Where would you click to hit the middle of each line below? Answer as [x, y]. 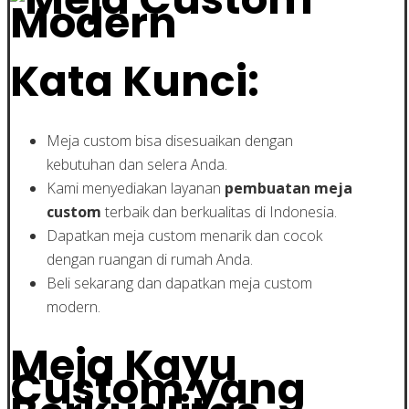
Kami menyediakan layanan [136, 188]
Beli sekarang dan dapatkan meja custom [179, 283]
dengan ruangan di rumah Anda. [150, 259]
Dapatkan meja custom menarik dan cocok [184, 235]
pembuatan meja [288, 188]
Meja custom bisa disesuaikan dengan [170, 140]
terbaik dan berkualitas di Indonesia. [219, 211]
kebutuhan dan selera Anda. [137, 164]
